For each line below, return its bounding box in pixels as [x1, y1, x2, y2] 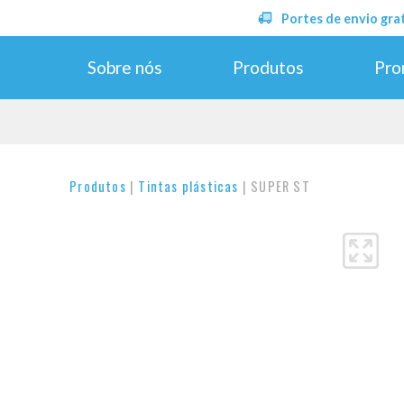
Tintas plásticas [138, 177, 239, 196]
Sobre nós [87, 56, 162, 78]
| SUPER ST [238, 177, 310, 196]
